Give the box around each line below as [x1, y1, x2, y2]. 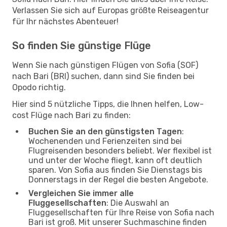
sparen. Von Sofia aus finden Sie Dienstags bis [28, 165, 202, 175]
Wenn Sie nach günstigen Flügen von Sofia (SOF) [12, 60, 198, 70]
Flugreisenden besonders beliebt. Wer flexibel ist [28, 145, 212, 156]
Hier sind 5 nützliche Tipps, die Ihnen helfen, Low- [12, 99, 204, 109]
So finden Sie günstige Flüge [12, 39, 151, 52]
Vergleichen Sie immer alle [28, 188, 134, 198]
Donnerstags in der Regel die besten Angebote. [28, 174, 208, 184]
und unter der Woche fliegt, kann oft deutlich [28, 155, 202, 165]
